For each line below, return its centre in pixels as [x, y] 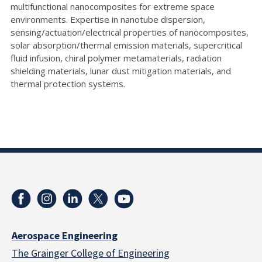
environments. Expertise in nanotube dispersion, [108, 19]
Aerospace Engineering [65, 236]
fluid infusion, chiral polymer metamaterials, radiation [116, 58]
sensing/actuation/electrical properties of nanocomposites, [130, 32]
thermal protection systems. [70, 83]
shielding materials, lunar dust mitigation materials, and [121, 70]
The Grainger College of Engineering [91, 253]
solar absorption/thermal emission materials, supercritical [126, 45]
